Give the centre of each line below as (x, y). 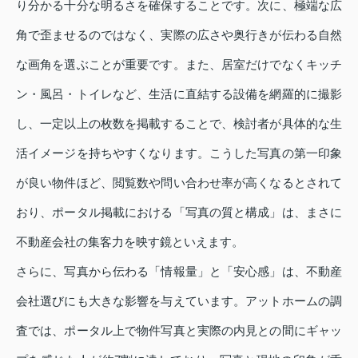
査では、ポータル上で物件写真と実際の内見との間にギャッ (179, 330)
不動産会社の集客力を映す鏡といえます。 (130, 242)
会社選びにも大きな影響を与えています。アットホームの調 (179, 301)
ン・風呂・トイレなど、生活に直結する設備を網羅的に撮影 (179, 94)
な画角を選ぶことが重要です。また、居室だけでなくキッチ (179, 64)
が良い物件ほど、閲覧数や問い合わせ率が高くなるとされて (179, 183)
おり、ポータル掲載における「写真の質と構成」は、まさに (179, 212)
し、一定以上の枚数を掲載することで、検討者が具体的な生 (179, 123)
